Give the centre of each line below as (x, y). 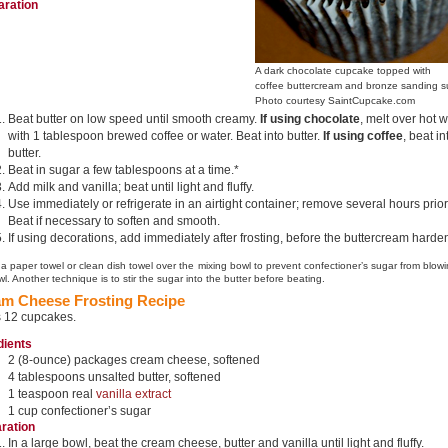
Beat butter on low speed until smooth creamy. (134, 119)
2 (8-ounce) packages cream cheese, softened (134, 360)
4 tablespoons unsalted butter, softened (114, 377)
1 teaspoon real (52, 394)
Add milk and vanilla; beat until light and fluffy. (131, 187)
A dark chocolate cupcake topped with (343, 70)
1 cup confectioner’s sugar (79, 411)
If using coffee (363, 136)
